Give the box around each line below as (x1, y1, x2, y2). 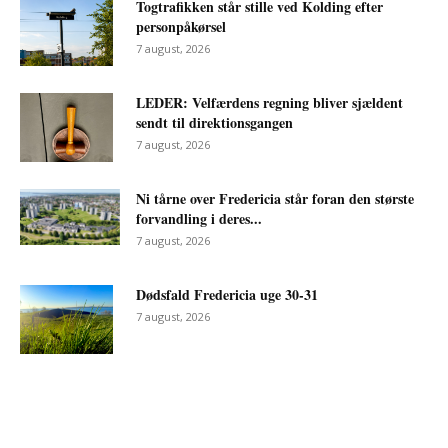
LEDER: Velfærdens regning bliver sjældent (136, 91, 403, 113)
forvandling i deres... (136, 207, 262, 229)
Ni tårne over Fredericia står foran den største (136, 187, 414, 209)
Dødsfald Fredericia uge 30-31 (136, 283, 318, 305)
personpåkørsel (136, 15, 226, 37)
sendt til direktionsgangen (136, 111, 293, 133)
